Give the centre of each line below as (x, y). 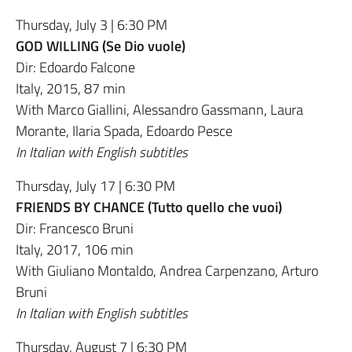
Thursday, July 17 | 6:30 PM (95, 185)
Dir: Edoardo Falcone (75, 67)
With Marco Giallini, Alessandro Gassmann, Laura (159, 109)
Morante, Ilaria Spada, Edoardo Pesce (124, 130)
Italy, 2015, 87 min (71, 88)
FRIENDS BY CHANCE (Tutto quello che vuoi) (149, 207)
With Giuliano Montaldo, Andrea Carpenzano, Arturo (167, 270)
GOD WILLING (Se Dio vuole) (101, 46)
